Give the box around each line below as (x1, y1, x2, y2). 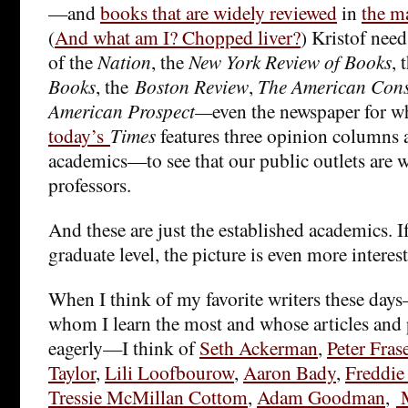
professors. (48, 170, 131, 198)
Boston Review (135, 72, 249, 99)
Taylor (48, 358, 96, 385)
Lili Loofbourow (105, 358, 234, 385)
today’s (48, 121, 110, 148)
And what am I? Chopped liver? (55, 23, 301, 50)
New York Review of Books (189, 47, 392, 75)
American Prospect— (48, 97, 212, 124)
